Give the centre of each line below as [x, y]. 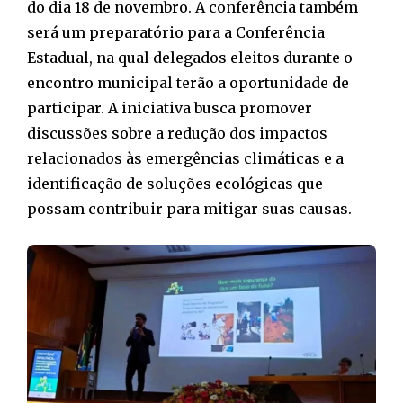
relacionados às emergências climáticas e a [185, 158]
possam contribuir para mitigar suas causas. [189, 208]
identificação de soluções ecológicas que [175, 183]
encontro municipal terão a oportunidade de [188, 82]
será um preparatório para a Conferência [176, 32]
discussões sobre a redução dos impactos [177, 133]
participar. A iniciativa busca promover [170, 107]
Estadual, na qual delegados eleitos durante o [190, 57]
